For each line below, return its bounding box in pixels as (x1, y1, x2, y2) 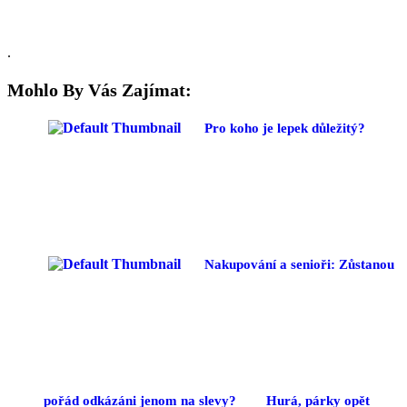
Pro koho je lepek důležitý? (204, 119, 365, 135)
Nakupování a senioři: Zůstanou (204, 255, 394, 272)
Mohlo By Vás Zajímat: (7, 79, 192, 100)
